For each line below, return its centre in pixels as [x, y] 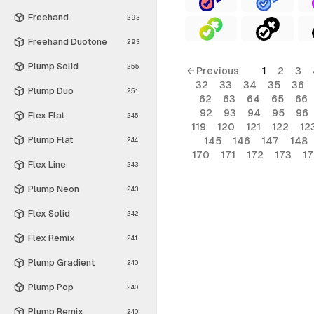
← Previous [212, 71]
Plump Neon [54, 189]
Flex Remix [52, 238]
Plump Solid [53, 66]
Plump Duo [51, 90]
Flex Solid [49, 213]
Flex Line [47, 164]
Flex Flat [46, 115]
